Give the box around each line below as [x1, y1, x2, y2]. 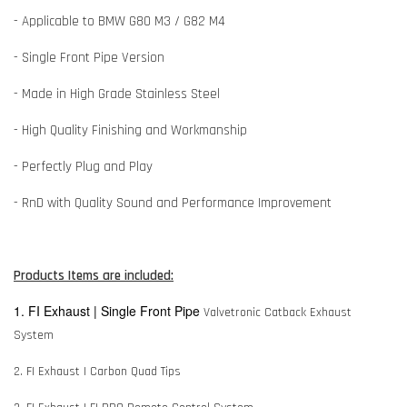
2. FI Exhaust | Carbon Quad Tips [14, 362, 181, 380]
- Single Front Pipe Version [14, 48, 164, 66]
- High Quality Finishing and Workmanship [14, 121, 247, 139]
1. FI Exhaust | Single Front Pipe [14, 301, 203, 320]
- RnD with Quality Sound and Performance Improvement [14, 194, 332, 212]
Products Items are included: [14, 266, 174, 284]
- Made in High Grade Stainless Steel [14, 84, 220, 103]
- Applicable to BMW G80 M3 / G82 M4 [14, 12, 225, 30]
